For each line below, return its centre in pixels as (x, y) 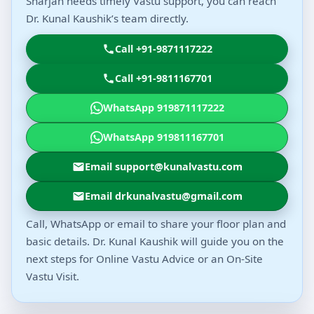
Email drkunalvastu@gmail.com (163, 196)
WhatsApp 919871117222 (163, 108)
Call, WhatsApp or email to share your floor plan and (156, 224)
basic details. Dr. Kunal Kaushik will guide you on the (155, 241)
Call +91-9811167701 (163, 78)
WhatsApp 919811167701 (163, 137)
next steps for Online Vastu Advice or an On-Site (144, 259)
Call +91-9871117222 (163, 49)
